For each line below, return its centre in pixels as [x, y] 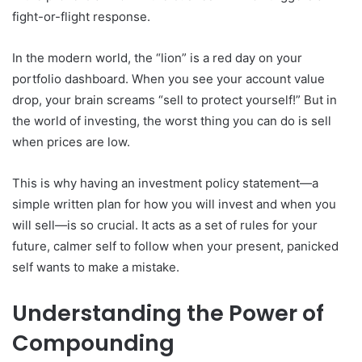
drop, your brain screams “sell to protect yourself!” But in [175, 99]
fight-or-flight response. [81, 16]
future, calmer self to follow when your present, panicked [175, 246]
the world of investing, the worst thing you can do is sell [172, 120]
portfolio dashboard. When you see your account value [168, 78]
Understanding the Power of [168, 313]
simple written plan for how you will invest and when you [174, 204]
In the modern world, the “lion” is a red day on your [157, 57]
